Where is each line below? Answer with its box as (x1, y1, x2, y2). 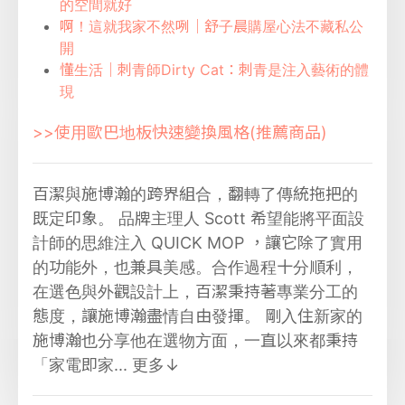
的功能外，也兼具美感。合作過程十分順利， (33, 257, 358, 277)
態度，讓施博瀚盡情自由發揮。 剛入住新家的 (33, 306, 363, 325)
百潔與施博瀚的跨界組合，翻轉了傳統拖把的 (33, 184, 358, 203)
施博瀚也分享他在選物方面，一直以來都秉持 (33, 330, 358, 350)
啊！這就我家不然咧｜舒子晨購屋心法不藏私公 (60, 16, 363, 35)
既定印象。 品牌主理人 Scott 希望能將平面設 (33, 208, 364, 228)
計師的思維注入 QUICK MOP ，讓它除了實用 (33, 232, 363, 252)
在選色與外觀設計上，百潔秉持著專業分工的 (33, 281, 358, 301)
